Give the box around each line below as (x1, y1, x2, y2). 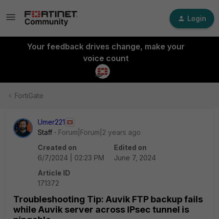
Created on (38, 143, 77, 152)
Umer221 (38, 118, 65, 126)
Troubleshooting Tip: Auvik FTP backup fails (13, 194, 203, 204)
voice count (83, 53, 129, 63)
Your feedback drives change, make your (26, 42, 185, 51)
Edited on (114, 143, 147, 152)
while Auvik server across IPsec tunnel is (13, 204, 189, 215)
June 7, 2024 (114, 153, 156, 162)
